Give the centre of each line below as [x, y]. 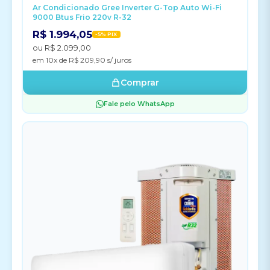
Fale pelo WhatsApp [139, 104]
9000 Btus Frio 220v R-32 [82, 17]
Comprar [140, 83]
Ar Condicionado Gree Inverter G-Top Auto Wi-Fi [127, 8]
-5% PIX [106, 34]
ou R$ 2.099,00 [62, 48]
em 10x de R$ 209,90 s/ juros [82, 60]
